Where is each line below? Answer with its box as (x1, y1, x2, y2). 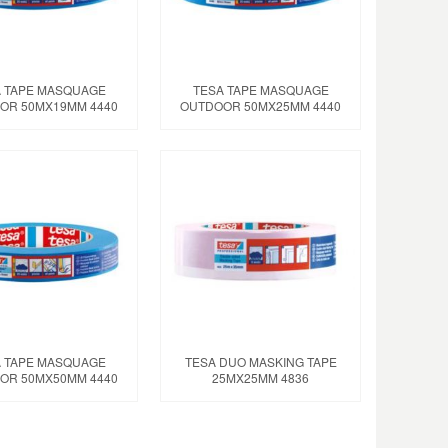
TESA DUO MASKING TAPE (184, 353, 337, 371)
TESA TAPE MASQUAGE (192, 80, 329, 98)
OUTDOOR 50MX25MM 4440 (180, 96, 342, 114)
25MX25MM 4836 (212, 369, 310, 387)
